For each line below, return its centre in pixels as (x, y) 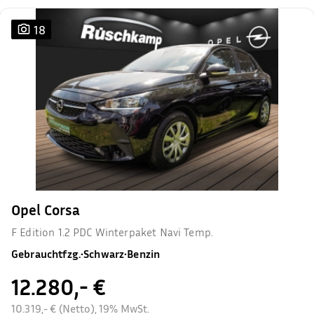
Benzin (144, 254)
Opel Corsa (46, 210)
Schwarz (104, 254)
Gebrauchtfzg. (46, 254)
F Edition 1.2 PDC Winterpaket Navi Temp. (112, 232)
